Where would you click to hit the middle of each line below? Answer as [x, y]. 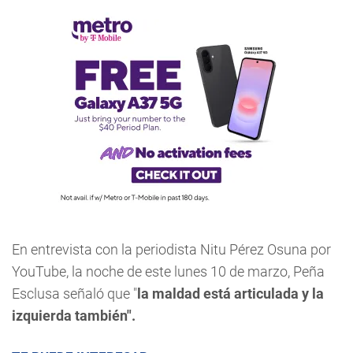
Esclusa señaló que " [74, 294]
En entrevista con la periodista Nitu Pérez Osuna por [171, 249]
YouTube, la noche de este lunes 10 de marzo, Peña [168, 271]
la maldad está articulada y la [230, 294]
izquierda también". [74, 316]
